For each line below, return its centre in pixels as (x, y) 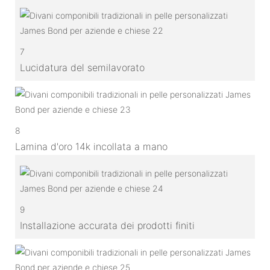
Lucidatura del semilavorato (82, 67)
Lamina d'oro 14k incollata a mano (91, 146)
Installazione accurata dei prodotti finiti (107, 225)
